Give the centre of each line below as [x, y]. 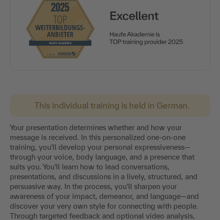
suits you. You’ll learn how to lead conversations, [90, 166]
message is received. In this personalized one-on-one [98, 137]
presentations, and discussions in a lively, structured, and [104, 176]
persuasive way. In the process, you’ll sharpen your [93, 186]
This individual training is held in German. [112, 105]
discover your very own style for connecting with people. [104, 206]
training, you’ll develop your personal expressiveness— [100, 147]
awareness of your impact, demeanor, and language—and [104, 196]
